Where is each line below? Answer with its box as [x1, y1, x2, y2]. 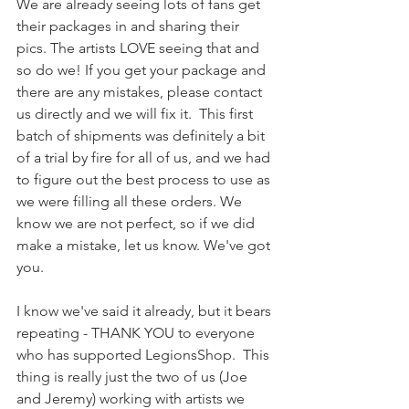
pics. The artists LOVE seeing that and [16, 39, 263, 57]
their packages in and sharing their [16, 17, 243, 35]
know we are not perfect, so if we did [16, 215, 258, 232]
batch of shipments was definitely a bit [16, 127, 268, 144]
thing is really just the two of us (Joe [16, 368, 251, 385]
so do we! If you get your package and [16, 61, 269, 79]
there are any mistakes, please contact [16, 83, 266, 100]
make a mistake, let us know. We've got [16, 236, 274, 254]
